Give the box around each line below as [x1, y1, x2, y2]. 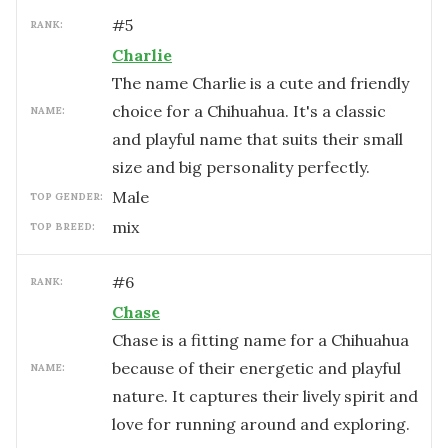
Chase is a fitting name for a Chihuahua [112, 330, 409, 350]
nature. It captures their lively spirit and [112, 386, 418, 406]
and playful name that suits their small [112, 129, 403, 149]
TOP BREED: [30, 220, 95, 233]
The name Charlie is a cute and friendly [112, 73, 409, 93]
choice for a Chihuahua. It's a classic [112, 101, 386, 121]
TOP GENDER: [30, 190, 103, 203]
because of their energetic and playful [112, 358, 401, 378]
